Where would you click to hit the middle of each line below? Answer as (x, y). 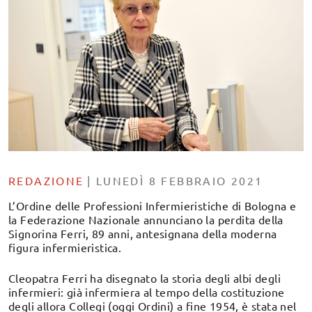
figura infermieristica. (65, 247)
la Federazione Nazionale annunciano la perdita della (146, 219)
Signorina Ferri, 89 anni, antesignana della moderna (143, 233)
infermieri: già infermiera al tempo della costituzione (147, 291)
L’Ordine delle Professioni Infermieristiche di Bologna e (153, 205)
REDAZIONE (46, 180)
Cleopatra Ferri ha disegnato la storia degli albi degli (145, 278)
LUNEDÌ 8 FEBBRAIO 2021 (179, 180)
